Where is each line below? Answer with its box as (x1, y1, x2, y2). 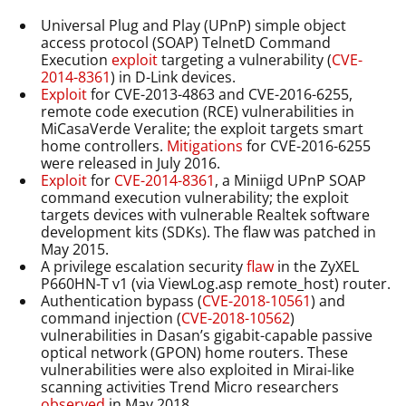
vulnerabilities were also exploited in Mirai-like (41, 359, 355, 380)
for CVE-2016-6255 (243, 135, 372, 156)
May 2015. (41, 238, 110, 259)
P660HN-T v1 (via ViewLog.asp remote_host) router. (41, 273, 391, 294)
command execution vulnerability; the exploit (41, 187, 350, 208)
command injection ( (41, 307, 182, 328)
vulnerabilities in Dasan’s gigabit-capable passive (41, 324, 373, 345)
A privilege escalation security (41, 256, 247, 276)
